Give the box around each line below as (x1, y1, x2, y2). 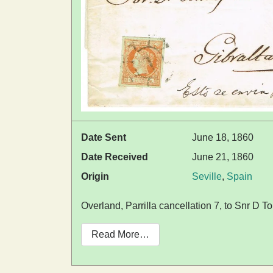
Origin (81, 171, 109, 182)
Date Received (81, 151, 148, 162)
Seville (192, 171, 222, 182)
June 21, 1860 (192, 151, 253, 162)
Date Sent (81, 132, 126, 143)
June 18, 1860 (192, 132, 253, 143)
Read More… (91, 229, 149, 239)
